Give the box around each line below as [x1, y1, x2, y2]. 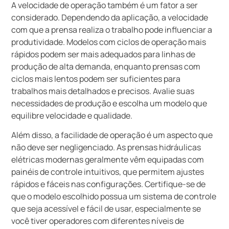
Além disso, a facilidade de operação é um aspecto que [11, 129, 213, 141]
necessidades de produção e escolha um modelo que [11, 97, 208, 109]
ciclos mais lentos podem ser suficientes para [11, 73, 181, 84]
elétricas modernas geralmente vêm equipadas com [11, 154, 204, 165]
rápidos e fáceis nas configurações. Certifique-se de [11, 178, 206, 190]
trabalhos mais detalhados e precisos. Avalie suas [11, 85, 195, 97]
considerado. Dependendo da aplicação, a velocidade [11, 11, 209, 23]
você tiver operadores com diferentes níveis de [11, 215, 185, 226]
